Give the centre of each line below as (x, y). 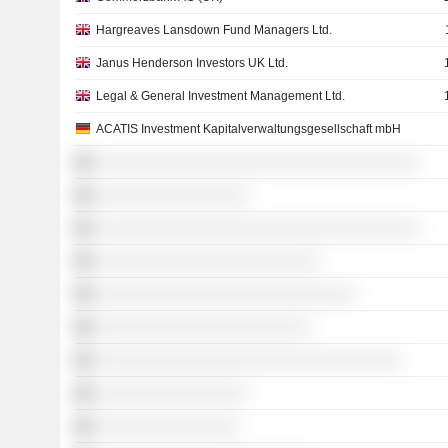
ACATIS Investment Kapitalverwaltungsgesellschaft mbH (248, 129)
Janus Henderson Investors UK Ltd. (191, 63)
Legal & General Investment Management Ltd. (220, 96)
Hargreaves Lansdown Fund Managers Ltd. (213, 30)
